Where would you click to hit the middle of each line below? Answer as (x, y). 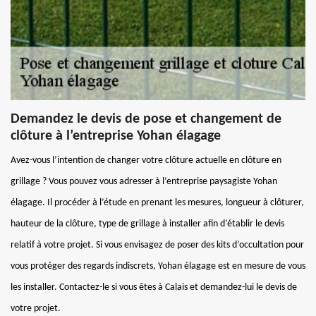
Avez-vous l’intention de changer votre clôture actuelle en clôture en (146, 160)
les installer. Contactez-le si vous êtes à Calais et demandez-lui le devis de (154, 287)
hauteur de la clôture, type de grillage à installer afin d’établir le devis (147, 224)
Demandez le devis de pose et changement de (146, 119)
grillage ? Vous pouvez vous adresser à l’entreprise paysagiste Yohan (144, 181)
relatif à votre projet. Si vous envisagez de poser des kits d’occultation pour (157, 245)
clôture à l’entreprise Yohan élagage (116, 136)
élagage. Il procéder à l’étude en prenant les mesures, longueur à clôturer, (157, 202)
